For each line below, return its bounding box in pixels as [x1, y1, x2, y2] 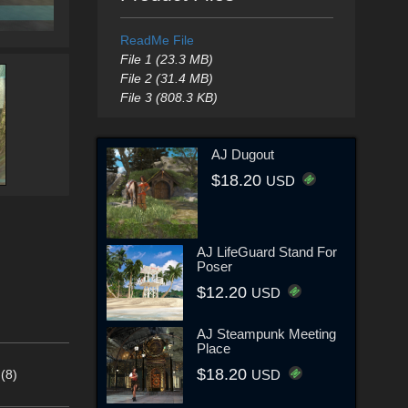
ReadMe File [119, 33, 194, 47]
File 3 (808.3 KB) [119, 90, 218, 105]
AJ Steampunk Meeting [197, 326, 337, 342]
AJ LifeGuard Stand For [196, 243, 337, 260]
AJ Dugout [211, 146, 274, 162]
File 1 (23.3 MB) [119, 52, 213, 66]
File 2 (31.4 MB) [119, 71, 213, 86]
